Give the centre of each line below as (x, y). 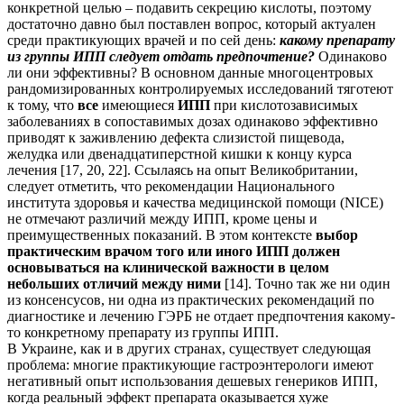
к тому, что (42, 106)
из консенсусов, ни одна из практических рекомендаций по (191, 300)
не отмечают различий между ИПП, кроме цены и (162, 219)
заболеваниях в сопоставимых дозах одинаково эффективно (193, 122)
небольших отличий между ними (114, 284)
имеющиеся (138, 106)
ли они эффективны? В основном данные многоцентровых (190, 73)
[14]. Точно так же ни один (306, 284)
